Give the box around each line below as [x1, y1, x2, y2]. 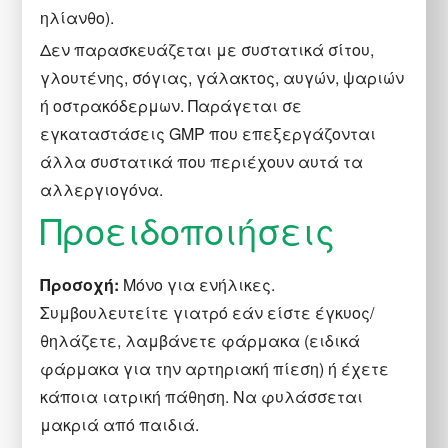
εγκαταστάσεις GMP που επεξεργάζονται [40, 121, 377, 145]
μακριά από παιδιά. [40, 412, 200, 436]
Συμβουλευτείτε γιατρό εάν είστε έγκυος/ [40, 300, 375, 324]
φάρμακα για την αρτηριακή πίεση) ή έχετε [40, 356, 390, 380]
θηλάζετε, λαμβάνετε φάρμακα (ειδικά [40, 328, 361, 352]
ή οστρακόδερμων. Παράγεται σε [40, 93, 303, 117]
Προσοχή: [40, 272, 120, 296]
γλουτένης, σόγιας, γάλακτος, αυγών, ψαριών [40, 65, 405, 89]
